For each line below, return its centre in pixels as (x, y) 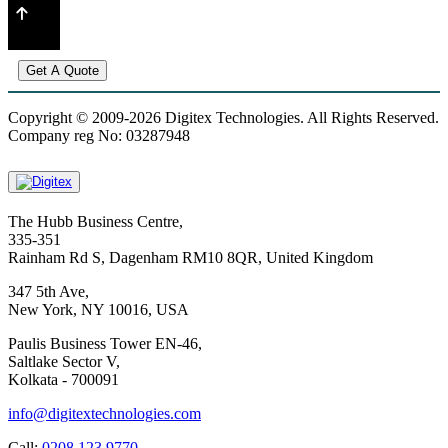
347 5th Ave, (48, 292)
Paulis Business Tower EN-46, (105, 344)
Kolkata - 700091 (63, 380)
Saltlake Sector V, (64, 362)
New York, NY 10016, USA (98, 310)
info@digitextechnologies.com (104, 414)
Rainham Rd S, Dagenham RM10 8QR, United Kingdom (190, 258)
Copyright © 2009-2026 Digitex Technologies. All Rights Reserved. (223, 118)
